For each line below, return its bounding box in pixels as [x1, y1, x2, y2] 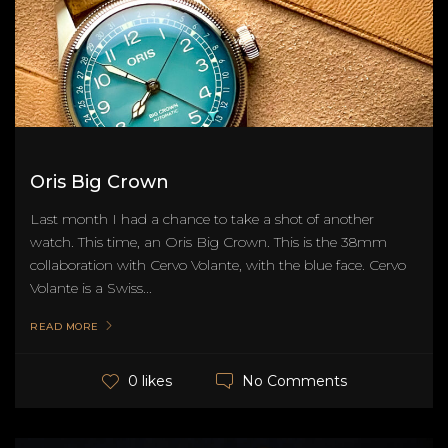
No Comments [241, 371, 347, 390]
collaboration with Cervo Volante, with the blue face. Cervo [30, 255, 406, 274]
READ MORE [30, 319, 99, 333]
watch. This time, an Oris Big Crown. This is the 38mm [30, 232, 387, 251]
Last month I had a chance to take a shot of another [30, 209, 374, 228]
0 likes [127, 372, 172, 391]
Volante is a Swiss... [30, 278, 152, 297]
